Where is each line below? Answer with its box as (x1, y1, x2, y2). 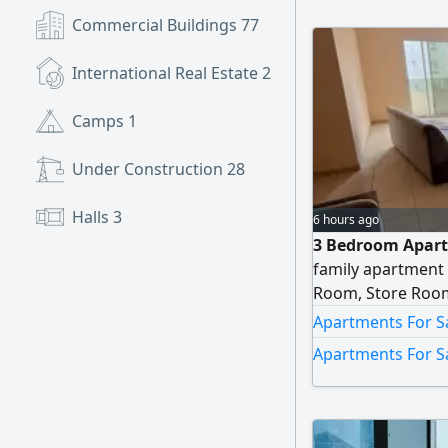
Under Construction (72, 158, 227, 180)
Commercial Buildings (72, 14, 241, 36)
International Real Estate (72, 62, 262, 84)
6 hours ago (313, 211, 379, 228)
